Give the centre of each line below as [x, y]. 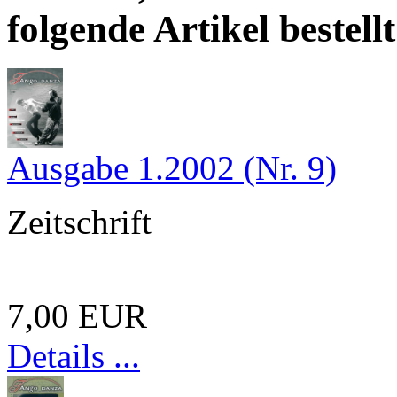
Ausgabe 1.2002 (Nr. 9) [172, 167]
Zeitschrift [79, 222]
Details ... [74, 355]
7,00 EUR [77, 315]
